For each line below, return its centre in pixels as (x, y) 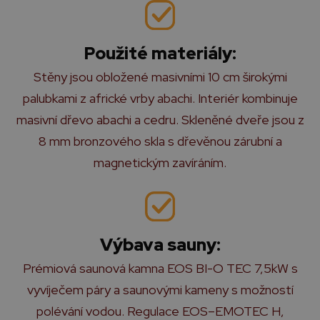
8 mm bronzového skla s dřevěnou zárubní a (160, 141)
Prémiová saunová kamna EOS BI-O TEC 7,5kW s (160, 268)
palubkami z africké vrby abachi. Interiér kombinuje (160, 98)
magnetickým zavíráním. (160, 162)
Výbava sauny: (160, 245)
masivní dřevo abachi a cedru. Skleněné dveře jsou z (160, 120)
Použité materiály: (160, 53)
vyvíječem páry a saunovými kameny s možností (160, 290)
